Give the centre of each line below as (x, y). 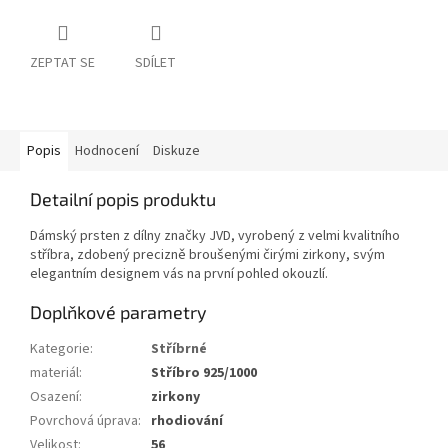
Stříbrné (179, 349)
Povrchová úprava (84, 421)
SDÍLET (155, 63)
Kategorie (60, 349)
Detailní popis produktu (123, 199)
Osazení (54, 397)
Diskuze (176, 151)
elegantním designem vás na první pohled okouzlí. (179, 274)
